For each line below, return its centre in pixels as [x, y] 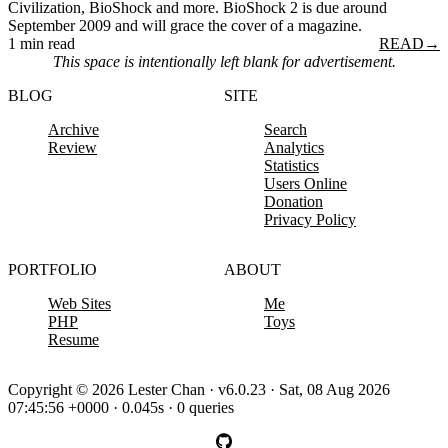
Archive [73, 129]
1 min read [41, 43]
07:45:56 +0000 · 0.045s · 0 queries [121, 407]
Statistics [291, 165]
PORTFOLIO [52, 269]
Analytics [294, 147]
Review [72, 147]
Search [285, 129]
